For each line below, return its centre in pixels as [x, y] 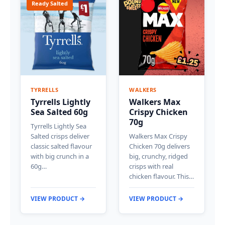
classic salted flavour [61, 146]
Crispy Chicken [158, 112]
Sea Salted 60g [59, 112]
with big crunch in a [60, 156]
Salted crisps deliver [60, 136]
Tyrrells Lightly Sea [59, 126]
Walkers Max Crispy [158, 136]
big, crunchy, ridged [158, 156]
